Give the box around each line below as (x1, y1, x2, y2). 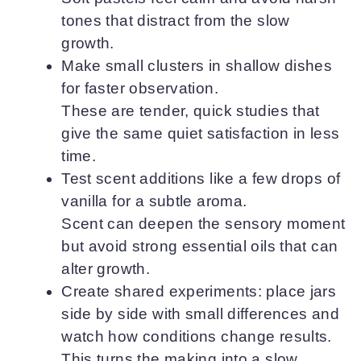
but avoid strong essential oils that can (61, 237, 338, 255)
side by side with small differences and (61, 305, 340, 322)
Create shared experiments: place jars (61, 282, 337, 300)
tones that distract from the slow (61, 11, 290, 29)
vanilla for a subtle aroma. (61, 192, 247, 210)
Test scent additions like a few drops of (61, 169, 341, 187)
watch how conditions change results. (61, 327, 332, 345)
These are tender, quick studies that (61, 102, 320, 119)
